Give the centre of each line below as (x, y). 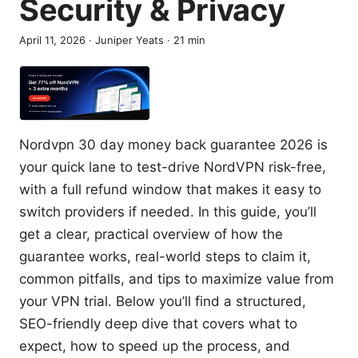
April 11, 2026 (52, 40)
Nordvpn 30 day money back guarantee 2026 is (173, 145)
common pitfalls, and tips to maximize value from (177, 279)
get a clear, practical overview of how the (151, 235)
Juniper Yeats (129, 40)
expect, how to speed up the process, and (155, 346)
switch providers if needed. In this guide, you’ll (168, 212)
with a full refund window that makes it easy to (170, 190)
